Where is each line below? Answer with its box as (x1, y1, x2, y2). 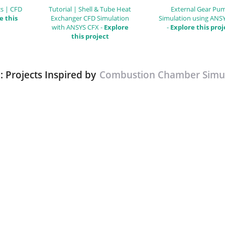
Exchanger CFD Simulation (51, 13, 129, 23)
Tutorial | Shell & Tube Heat (49, 4, 131, 14)
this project (71, 31, 109, 41)
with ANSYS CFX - (51, 22, 104, 32)
